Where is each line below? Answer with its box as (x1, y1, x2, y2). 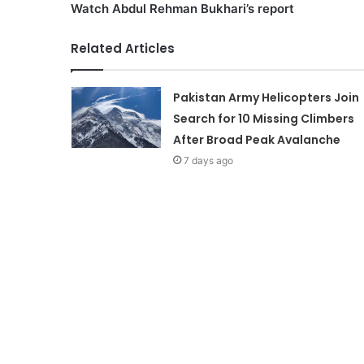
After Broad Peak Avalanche (172, 131, 340, 148)
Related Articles (71, 39, 175, 57)
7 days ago (183, 154, 233, 167)
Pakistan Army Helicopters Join (172, 89, 359, 106)
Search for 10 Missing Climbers (172, 110, 354, 127)
